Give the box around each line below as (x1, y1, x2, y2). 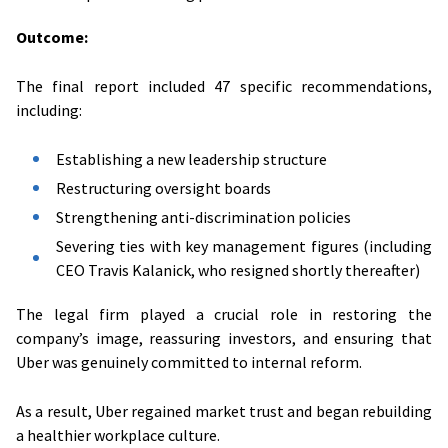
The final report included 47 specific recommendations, (16, 75, 432, 96)
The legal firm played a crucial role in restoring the (16, 303, 432, 324)
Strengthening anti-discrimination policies (56, 206, 351, 227)
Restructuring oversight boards (56, 177, 271, 198)
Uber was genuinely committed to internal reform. (16, 351, 362, 372)
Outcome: (16, 26, 88, 47)
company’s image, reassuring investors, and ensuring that (16, 327, 432, 348)
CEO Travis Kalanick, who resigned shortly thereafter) (56, 259, 420, 280)
